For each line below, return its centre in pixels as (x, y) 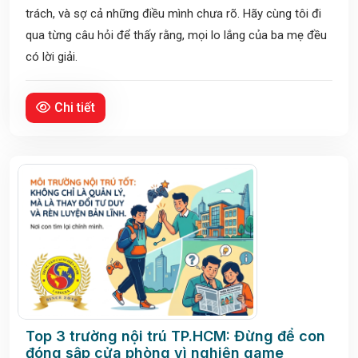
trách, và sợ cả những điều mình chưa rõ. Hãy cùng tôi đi (173, 14)
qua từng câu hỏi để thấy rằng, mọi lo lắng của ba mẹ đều (176, 36)
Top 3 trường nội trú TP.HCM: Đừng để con (175, 336)
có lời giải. (52, 57)
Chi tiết (75, 108)
